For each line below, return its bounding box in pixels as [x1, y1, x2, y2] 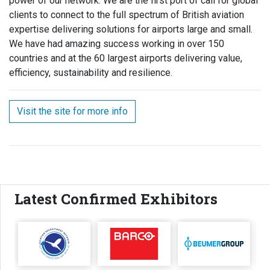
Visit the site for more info [17, 105, 128, 118]
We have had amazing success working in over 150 [9, 38, 224, 50]
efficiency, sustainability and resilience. [9, 67, 172, 79]
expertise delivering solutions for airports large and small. [9, 24, 253, 36]
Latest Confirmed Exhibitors [14, 189, 218, 209]
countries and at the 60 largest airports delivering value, [9, 52, 242, 64]
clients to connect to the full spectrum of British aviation [9, 9, 244, 21]
